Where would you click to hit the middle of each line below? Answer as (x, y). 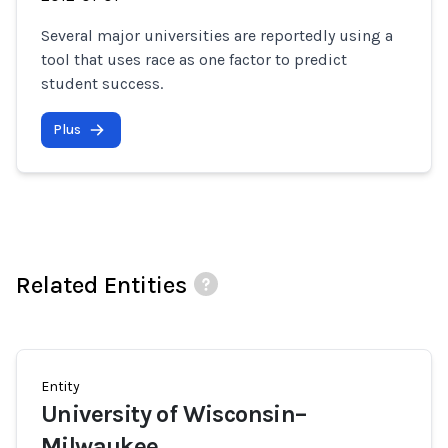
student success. (102, 83)
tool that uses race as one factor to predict (194, 59)
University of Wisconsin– (174, 414)
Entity (60, 386)
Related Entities (101, 285)
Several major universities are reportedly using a (217, 35)
